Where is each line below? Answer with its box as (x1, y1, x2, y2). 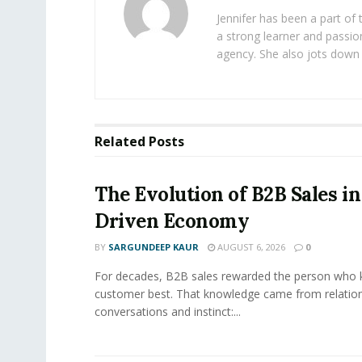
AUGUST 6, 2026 (215, 241, 285, 253)
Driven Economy (95, 208, 250, 234)
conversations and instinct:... (95, 304, 241, 319)
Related (95, 133, 145, 150)
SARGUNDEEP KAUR (108, 241, 199, 253)
